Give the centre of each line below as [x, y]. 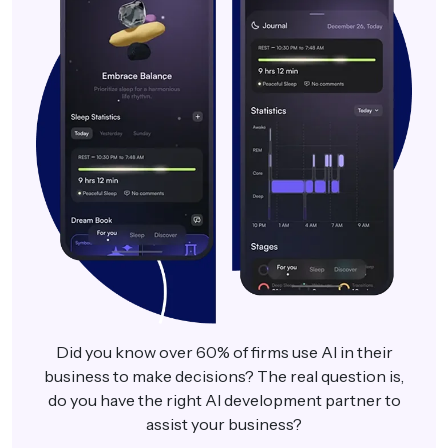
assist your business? [224, 424]
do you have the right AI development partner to [224, 400]
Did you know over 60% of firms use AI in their [224, 352]
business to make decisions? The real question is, [224, 376]
